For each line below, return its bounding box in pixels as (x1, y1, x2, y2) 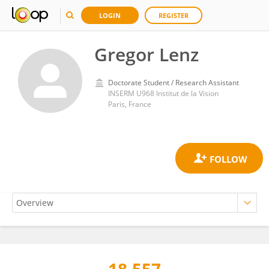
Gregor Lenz (94, 42, 199, 67)
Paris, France (108, 99, 151, 109)
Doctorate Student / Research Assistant (108, 77, 239, 88)
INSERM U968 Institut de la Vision (108, 88, 219, 98)
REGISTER (159, 11, 189, 20)
